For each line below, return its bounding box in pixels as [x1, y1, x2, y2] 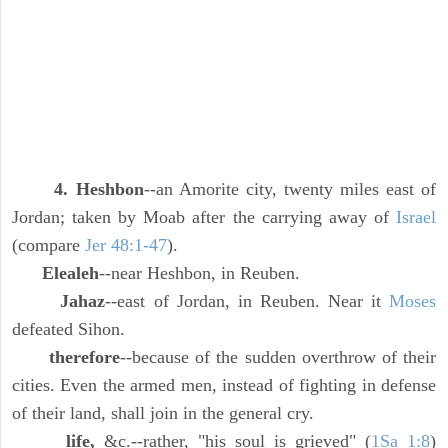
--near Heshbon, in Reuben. [99, 263, 300, 284]
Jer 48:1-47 [85, 235, 167, 256]
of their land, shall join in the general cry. [12, 403, 314, 424]
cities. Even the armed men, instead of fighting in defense [12, 375, 436, 396]
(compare [12, 235, 85, 256]
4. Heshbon [54, 179, 144, 200]
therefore [49, 347, 120, 368]
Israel [396, 207, 436, 228]
